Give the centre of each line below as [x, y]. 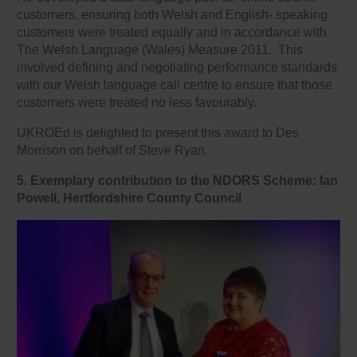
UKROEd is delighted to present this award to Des [158, 132]
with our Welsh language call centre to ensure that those [175, 84]
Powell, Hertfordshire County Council [129, 198]
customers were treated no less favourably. [137, 102]
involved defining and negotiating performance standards [177, 67]
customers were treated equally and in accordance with [172, 32]
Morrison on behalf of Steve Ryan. [113, 150]
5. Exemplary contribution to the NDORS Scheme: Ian [178, 180]
